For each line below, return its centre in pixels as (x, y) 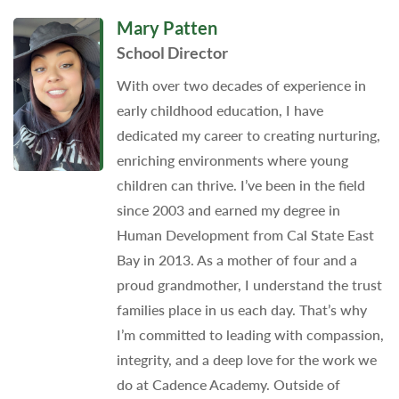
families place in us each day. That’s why (241, 310)
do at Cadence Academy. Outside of (228, 385)
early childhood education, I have (220, 110)
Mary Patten (167, 27)
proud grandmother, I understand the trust (249, 285)
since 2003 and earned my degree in (228, 210)
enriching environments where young (232, 160)
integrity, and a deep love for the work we (246, 360)
